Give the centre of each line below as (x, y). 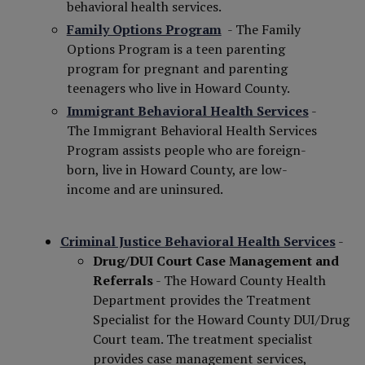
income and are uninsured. (145, 189)
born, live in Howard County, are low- (177, 169)
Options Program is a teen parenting (176, 49)
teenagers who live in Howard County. (178, 88)
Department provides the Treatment (202, 300)
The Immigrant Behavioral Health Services (191, 130)
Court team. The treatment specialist (202, 339)
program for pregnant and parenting (177, 68)
